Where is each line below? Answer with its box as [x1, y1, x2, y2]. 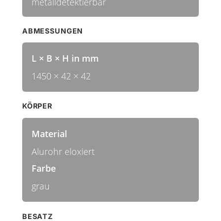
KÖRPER [22, 102, 52, 110]
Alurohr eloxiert [31, 145, 95, 157]
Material [31, 127, 67, 140]
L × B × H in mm [31, 52, 99, 65]
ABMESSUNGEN [22, 27, 83, 36]
